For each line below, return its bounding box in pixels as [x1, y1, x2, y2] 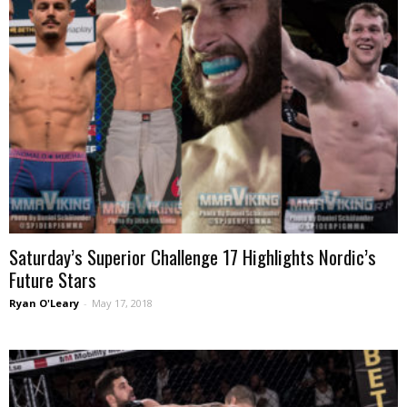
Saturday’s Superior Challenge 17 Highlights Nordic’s [9, 243, 376, 272]
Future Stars [9, 265, 96, 294]
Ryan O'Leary [9, 296, 79, 311]
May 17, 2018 [92, 296, 153, 311]
